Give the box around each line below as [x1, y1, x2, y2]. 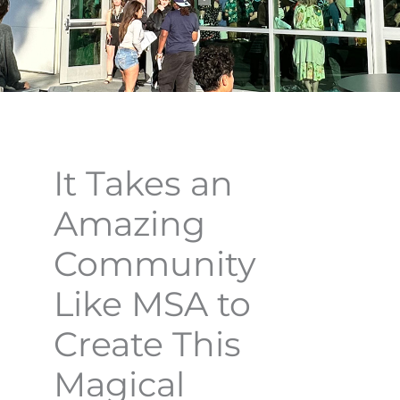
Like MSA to [54, 283, 251, 325]
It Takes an [54, 162, 233, 204]
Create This [54, 323, 241, 365]
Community [54, 243, 256, 285]
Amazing [54, 203, 205, 245]
